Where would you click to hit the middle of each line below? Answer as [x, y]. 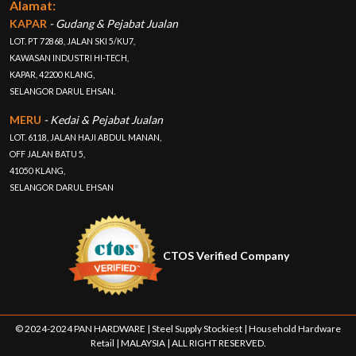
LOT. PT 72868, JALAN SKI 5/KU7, [72, 41]
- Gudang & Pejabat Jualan [114, 24]
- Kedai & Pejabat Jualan [103, 120]
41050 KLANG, [37, 171]
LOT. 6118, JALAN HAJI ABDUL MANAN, [85, 137]
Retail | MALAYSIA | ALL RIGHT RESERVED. [178, 343]
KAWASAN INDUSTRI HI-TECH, [69, 58]
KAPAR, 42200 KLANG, [52, 75]
